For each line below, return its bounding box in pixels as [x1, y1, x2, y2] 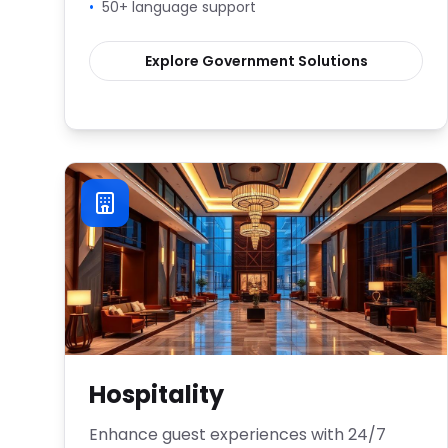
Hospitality [89, 378, 224, 411]
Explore [144, 51, 202, 71]
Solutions [294, 51, 368, 71]
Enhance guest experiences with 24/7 [89, 423, 386, 446]
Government [201, 51, 295, 71]
